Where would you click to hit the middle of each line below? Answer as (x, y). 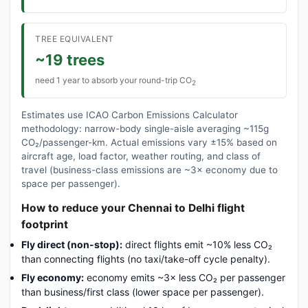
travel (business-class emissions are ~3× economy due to (150, 169)
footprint (45, 224)
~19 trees (70, 59)
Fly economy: (53, 277)
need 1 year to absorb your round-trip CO (113, 80)
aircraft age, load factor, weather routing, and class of (141, 156)
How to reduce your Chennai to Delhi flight (133, 208)
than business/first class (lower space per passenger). (143, 291)
